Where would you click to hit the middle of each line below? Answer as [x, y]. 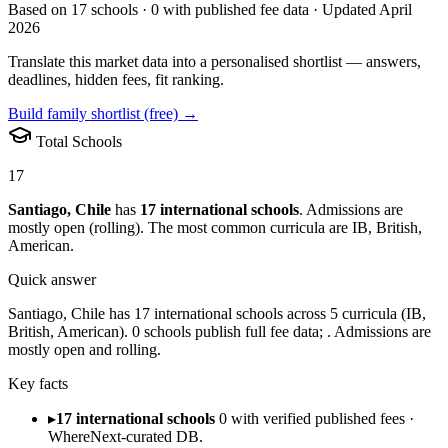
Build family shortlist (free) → [103, 113]
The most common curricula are [248, 227]
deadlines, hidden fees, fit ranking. [116, 79]
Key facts [38, 383]
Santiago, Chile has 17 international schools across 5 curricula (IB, [217, 313]
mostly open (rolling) [74, 227]
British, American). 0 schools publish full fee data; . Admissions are [219, 331]
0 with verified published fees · [316, 418]
